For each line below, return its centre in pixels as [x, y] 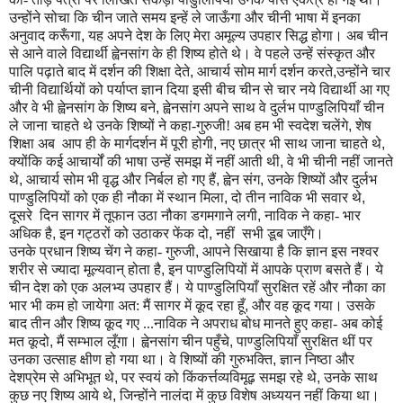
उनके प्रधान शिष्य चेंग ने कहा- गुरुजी [102, 252]
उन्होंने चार [363, 72]
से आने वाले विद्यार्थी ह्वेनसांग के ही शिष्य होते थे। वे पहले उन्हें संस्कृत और [192, 54]
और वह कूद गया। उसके [313, 306]
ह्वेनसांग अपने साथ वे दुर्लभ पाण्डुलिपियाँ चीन [273, 108]
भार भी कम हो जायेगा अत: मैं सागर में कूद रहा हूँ [127, 306]
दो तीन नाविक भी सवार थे [296, 198]
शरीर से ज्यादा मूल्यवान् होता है [85, 270]
